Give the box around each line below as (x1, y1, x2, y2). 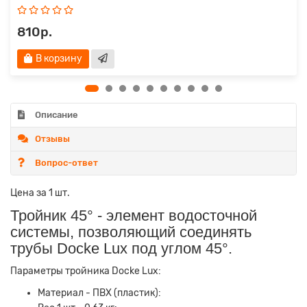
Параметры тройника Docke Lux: (10, 265, 161, 278)
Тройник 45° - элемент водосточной (10, 207, 257, 225)
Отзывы (35, 134, 70, 145)
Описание (35, 110, 78, 121)
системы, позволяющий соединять (10, 223, 251, 241)
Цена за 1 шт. (10, 187, 70, 199)
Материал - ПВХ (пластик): (38, 287, 161, 299)
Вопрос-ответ (35, 158, 98, 169)
